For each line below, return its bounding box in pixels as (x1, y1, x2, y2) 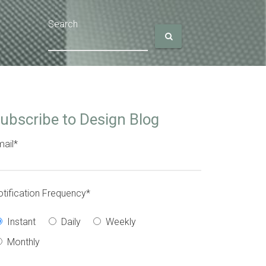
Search (47, 18, 78, 30)
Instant (7, 216, 36, 227)
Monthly (7, 236, 40, 248)
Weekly (105, 216, 136, 227)
